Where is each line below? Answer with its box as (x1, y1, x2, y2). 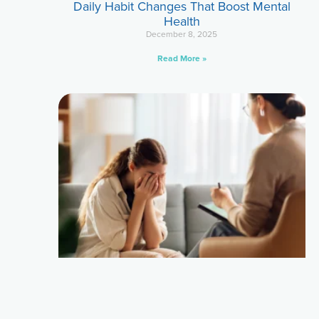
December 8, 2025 (146, 28, 218, 41)
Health (163, 12, 200, 31)
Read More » (157, 52, 206, 66)
